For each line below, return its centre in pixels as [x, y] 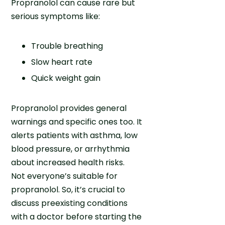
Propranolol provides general [69, 108]
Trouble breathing [67, 46]
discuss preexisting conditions [70, 203]
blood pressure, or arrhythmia [71, 149]
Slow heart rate [62, 62]
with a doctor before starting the [77, 216]
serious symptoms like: [56, 16]
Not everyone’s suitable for [65, 176]
